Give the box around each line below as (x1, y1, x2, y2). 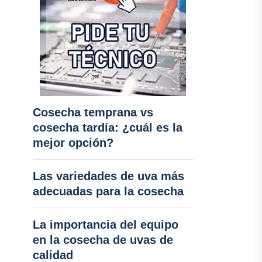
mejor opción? (32, 136, 113, 149)
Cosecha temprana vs (32, 106, 153, 119)
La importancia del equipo (32, 218, 178, 231)
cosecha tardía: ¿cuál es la (32, 121, 182, 134)
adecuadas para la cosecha (32, 185, 184, 198)
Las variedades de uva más (32, 170, 184, 182)
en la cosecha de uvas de (32, 233, 173, 246)
